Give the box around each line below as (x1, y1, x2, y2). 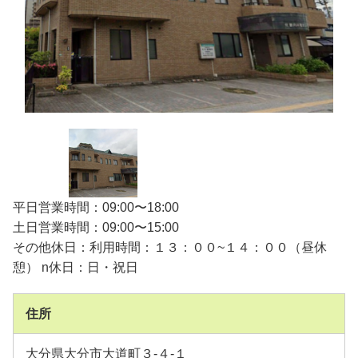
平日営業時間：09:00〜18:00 (13, 201, 179, 215)
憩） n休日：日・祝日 (13, 261, 138, 275)
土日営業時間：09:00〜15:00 (13, 221, 179, 235)
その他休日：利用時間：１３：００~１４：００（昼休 (13, 241, 327, 255)
